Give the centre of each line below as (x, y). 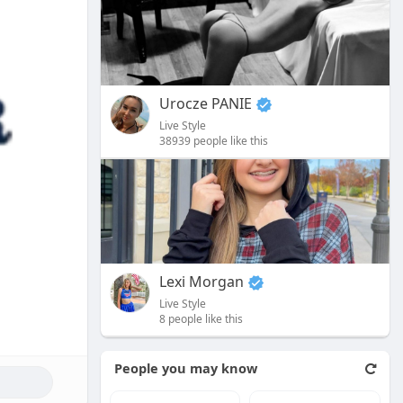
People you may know (185, 368)
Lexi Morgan (201, 282)
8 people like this (201, 319)
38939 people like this (213, 141)
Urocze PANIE (205, 104)
